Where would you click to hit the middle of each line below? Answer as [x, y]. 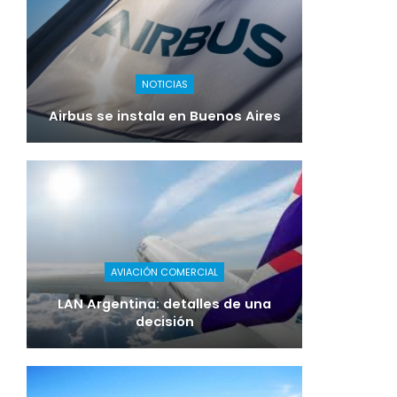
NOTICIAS [164, 85]
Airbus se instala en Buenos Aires [164, 117]
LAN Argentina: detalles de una [164, 304]
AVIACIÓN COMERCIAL [164, 272]
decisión [164, 321]
